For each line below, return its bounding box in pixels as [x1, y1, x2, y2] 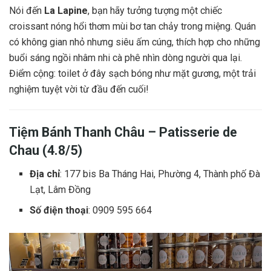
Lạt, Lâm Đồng [30, 183, 91, 195]
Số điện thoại [30, 204, 89, 216]
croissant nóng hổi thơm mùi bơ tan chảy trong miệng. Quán [9, 21, 256, 33]
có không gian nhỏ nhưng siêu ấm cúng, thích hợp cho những [9, 36, 260, 48]
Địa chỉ [30, 168, 60, 180]
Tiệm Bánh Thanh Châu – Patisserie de [9, 124, 237, 140]
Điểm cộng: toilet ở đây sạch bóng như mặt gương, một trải [9, 68, 256, 80]
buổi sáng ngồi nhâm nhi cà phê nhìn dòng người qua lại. [9, 52, 242, 64]
